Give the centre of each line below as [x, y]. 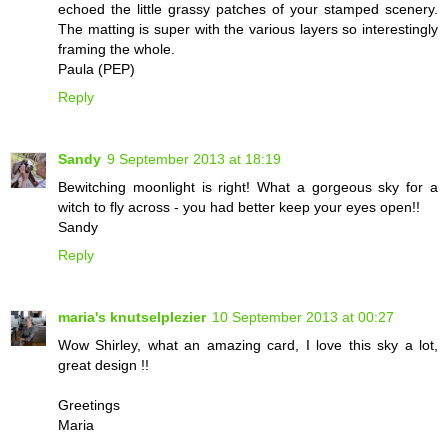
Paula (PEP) [96, 68]
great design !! [103, 364]
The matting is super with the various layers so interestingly [248, 28]
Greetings [89, 404]
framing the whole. [116, 48]
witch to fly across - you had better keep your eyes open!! [239, 206]
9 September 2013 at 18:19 [194, 158]
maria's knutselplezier [132, 316]
